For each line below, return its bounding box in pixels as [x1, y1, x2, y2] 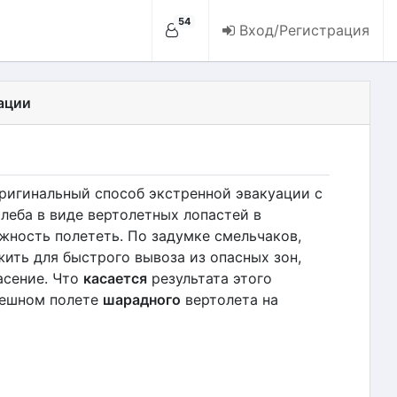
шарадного [102, 291, 181, 308]
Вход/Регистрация [239, 21, 370, 39]
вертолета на [180, 291, 278, 308]
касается [82, 269, 147, 287]
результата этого [146, 269, 272, 287]
